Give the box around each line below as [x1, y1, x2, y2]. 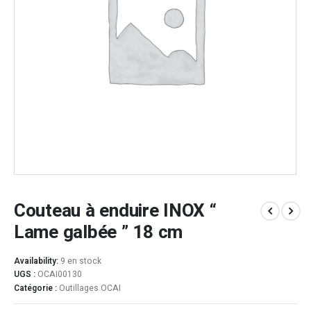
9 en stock [60, 254, 101, 267]
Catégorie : [14, 281, 59, 294]
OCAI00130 [37, 268, 82, 281]
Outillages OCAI [59, 281, 121, 294]
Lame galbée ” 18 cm [14, 219, 183, 246]
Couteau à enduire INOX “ [14, 197, 217, 225]
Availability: [14, 254, 60, 267]
